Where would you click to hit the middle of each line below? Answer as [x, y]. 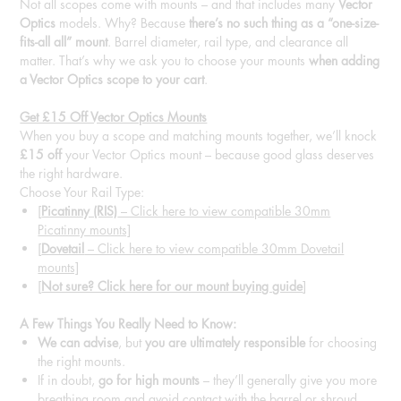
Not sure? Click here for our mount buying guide [172, 286]
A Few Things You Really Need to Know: [128, 324]
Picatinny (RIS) [80, 211]
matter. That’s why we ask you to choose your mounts [165, 61]
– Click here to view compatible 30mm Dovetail [214, 249]
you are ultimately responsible [226, 343]
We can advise [78, 343]
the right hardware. [72, 174]
